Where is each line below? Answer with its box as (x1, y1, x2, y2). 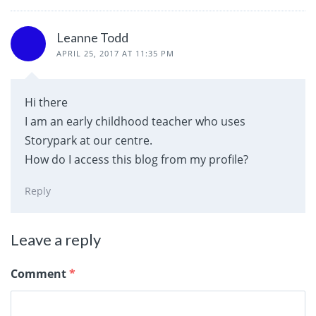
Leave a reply (11, 229, 101, 249)
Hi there (25, 94, 68, 110)
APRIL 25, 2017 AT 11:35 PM (56, 47, 174, 59)
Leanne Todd (56, 29, 128, 45)
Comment (11, 265, 69, 281)
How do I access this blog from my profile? (25, 151, 248, 167)
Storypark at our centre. (25, 132, 152, 148)
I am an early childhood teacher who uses (25, 113, 245, 129)
